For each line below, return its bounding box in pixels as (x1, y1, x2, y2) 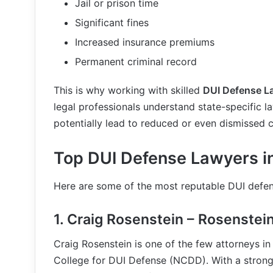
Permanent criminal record (75, 55, 197, 68)
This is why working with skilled (54, 84, 203, 96)
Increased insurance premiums (75, 36, 214, 48)
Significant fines (75, 16, 149, 29)
